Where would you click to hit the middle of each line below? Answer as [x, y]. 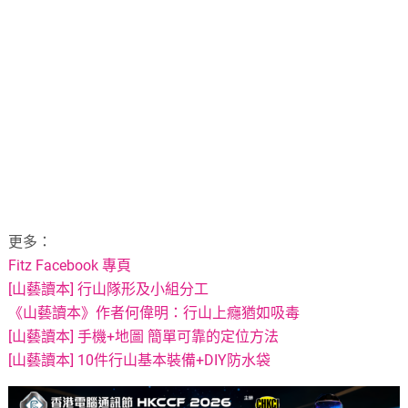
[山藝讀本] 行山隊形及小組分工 [109, 289]
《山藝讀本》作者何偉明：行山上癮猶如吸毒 [154, 312]
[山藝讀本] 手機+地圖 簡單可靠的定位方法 [144, 336]
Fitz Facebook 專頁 [70, 265]
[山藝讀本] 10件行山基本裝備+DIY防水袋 [140, 360]
